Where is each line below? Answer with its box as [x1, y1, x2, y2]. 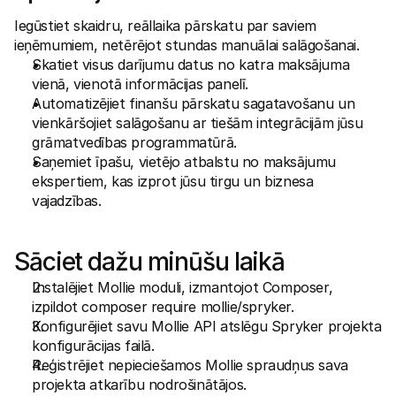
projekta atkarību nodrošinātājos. [32, 376, 247, 393]
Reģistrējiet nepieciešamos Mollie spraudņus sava [32, 356, 348, 374]
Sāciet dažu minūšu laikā [14, 247, 286, 277]
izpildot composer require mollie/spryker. [32, 298, 294, 316]
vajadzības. [32, 192, 102, 209]
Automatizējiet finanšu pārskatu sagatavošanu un [32, 95, 355, 112]
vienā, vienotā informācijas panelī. [32, 75, 249, 93]
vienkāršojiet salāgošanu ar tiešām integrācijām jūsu [32, 114, 363, 132]
